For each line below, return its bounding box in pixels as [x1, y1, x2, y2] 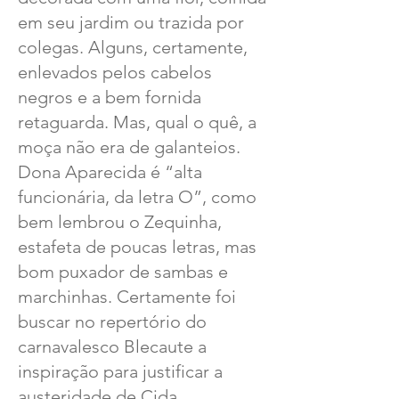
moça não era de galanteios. [18, 136, 240, 158]
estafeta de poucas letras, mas [18, 236, 256, 257]
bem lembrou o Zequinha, [18, 211, 222, 232]
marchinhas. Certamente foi [18, 286, 236, 307]
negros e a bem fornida [18, 86, 201, 108]
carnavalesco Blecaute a [18, 336, 207, 357]
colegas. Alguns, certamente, [18, 37, 248, 58]
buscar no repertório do [18, 311, 207, 332]
